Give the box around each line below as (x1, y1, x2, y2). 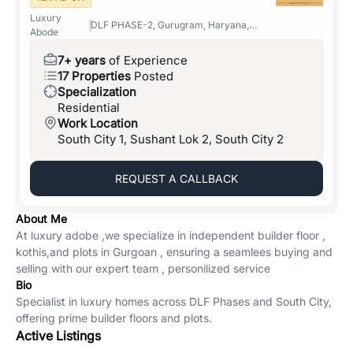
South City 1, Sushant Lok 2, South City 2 (58, 132, 284, 147)
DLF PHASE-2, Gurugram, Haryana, (91, 19, 250, 31)
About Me (16, 212, 67, 225)
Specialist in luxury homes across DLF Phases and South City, (16, 295, 332, 308)
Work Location (58, 116, 138, 131)
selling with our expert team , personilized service (16, 262, 270, 275)
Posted (134, 69, 173, 84)
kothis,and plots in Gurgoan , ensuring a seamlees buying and (16, 245, 333, 258)
